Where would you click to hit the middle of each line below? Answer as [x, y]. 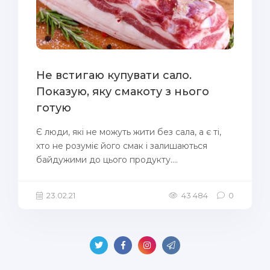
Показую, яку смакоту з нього [123, 92]
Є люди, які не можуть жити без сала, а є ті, [129, 132]
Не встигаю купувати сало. [114, 75]
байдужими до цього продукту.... [107, 160]
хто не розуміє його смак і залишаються [122, 146]
